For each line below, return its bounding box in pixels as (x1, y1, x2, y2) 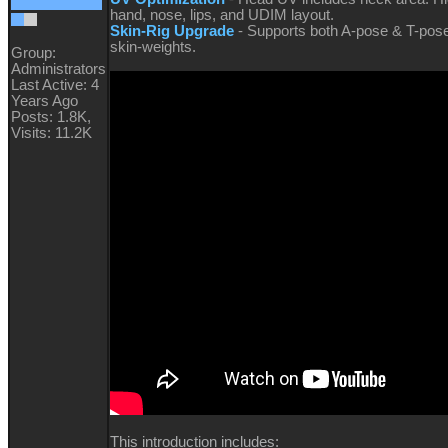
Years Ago (11, 93, 78, 110)
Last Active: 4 (11, 77, 99, 94)
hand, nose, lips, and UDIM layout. (110, 7, 334, 24)
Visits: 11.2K (11, 125, 92, 142)
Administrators (11, 61, 106, 78)
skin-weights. (110, 39, 196, 56)
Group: (11, 45, 56, 62)
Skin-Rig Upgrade (110, 23, 234, 40)
